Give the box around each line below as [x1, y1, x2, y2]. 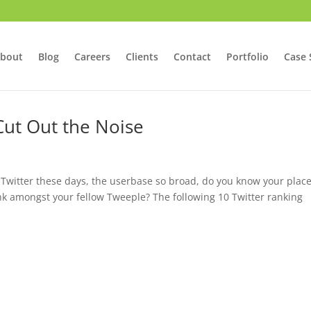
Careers [74, 50, 110, 63]
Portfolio [226, 50, 269, 63]
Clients [125, 50, 158, 63]
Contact [173, 50, 211, 63]
